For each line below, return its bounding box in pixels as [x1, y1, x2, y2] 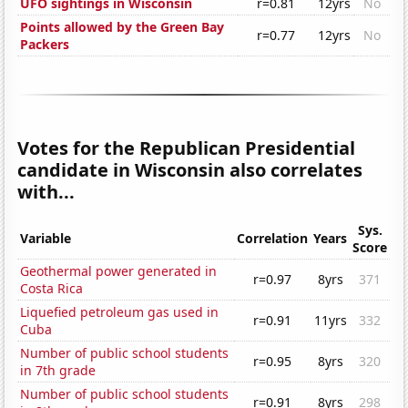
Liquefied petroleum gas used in [20, 303, 219, 321]
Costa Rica [20, 280, 84, 298]
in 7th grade [20, 362, 97, 380]
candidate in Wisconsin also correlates [17, 158, 363, 183]
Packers [20, 36, 70, 54]
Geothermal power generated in [20, 262, 218, 280]
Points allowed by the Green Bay [20, 18, 225, 36]
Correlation [237, 229, 309, 248]
